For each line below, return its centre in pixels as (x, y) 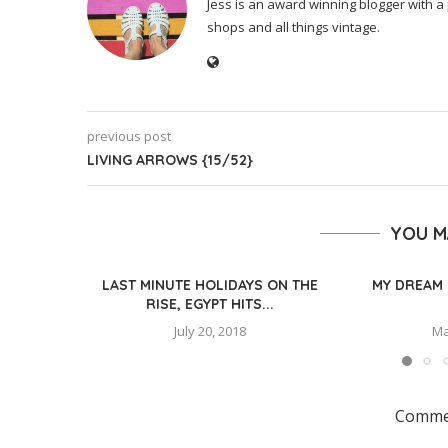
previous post (129, 136)
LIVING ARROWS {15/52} (170, 160)
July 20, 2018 (210, 331)
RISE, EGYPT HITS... (210, 304)
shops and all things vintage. (293, 27)
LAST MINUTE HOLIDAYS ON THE (210, 285)
